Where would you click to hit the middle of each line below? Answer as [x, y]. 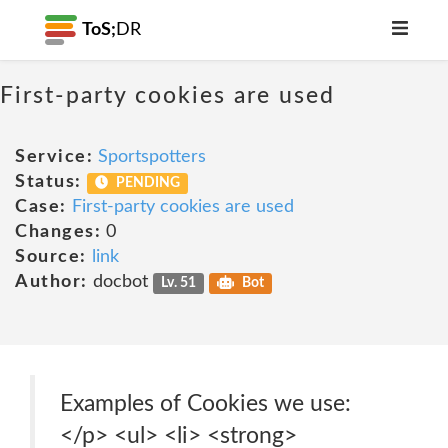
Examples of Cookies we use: [205, 403]
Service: [54, 157]
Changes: [58, 232]
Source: [51, 257]
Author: [51, 282]
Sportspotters [152, 157]
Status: [48, 182]
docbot [120, 282]
